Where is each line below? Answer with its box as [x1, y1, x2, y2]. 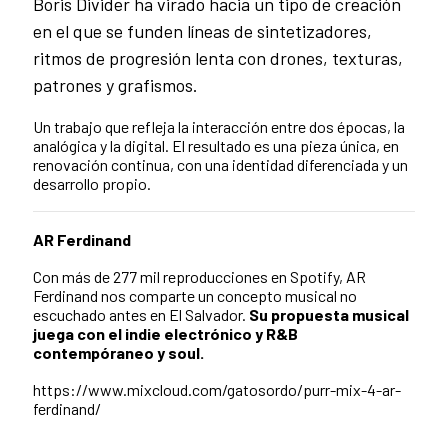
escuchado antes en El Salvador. [33, 305, 246, 325]
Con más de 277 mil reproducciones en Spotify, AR [33, 267, 366, 287]
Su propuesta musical [246, 305, 409, 325]
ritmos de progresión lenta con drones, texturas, [33, 46, 403, 69]
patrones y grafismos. [33, 73, 198, 96]
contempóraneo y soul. [33, 343, 204, 363]
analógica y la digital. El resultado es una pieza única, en [33, 135, 399, 155]
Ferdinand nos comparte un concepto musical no [33, 286, 357, 306]
